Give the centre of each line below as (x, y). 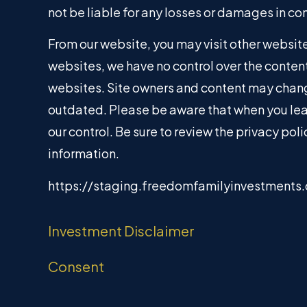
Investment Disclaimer (121, 231)
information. (84, 153)
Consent (76, 267)
